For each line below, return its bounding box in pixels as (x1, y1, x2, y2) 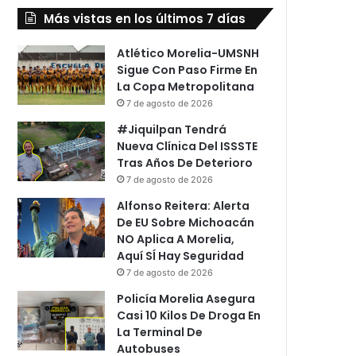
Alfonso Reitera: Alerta (117, 197, 250, 214)
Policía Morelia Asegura (117, 290, 256, 307)
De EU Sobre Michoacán (117, 214, 255, 230)
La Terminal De (117, 323, 203, 340)
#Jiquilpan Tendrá (117, 121, 227, 137)
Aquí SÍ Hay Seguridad (117, 247, 245, 264)
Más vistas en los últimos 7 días (44, 10, 246, 27)
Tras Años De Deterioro (117, 154, 253, 171)
